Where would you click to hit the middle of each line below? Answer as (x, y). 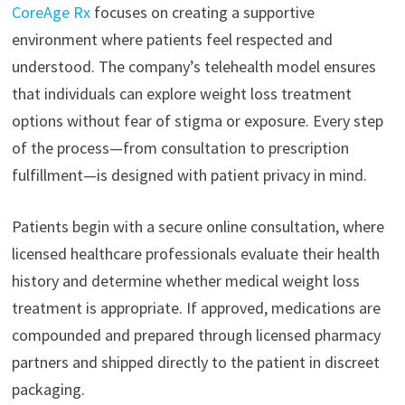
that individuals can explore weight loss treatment (181, 94)
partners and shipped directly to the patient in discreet (195, 363)
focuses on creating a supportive (202, 13)
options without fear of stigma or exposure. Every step (197, 121)
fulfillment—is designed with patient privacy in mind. (189, 175)
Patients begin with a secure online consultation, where (198, 227)
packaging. (48, 390)
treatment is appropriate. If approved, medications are (196, 308)
